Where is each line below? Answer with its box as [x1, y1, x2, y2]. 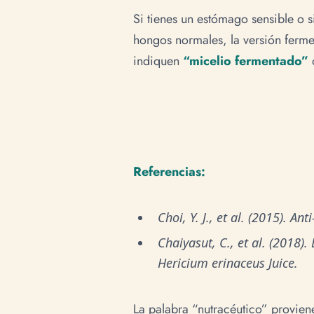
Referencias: [133, 162, 205, 181]
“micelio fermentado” [183, 51, 308, 70]
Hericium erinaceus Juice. [157, 254, 298, 272]
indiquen [133, 51, 183, 70]
